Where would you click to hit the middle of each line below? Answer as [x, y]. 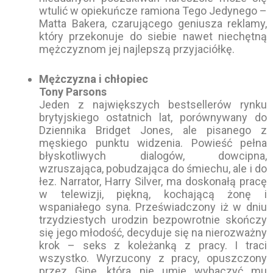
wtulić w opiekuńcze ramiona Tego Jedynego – [153, 10]
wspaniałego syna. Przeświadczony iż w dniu [153, 207]
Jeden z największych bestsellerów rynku [153, 105]
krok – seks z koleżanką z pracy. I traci [153, 246]
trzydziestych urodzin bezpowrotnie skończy [153, 220]
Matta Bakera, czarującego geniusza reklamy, [153, 23]
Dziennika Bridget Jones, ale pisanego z [153, 130]
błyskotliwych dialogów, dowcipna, [153, 156]
